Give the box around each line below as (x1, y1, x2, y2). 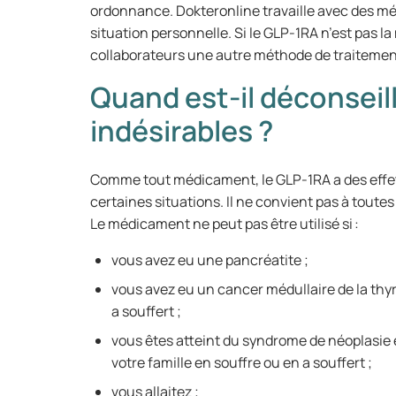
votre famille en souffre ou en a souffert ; (111, 353, 375, 372)
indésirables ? (90, 111, 273, 150)
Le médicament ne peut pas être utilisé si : (90, 214, 364, 233)
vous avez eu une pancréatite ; (111, 250, 311, 270)
